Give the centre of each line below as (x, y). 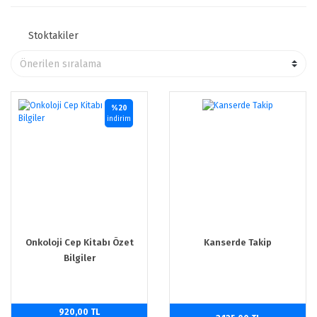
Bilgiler (79, 258)
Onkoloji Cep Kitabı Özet (79, 242)
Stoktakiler (53, 36)
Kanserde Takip (238, 242)
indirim (119, 119)
